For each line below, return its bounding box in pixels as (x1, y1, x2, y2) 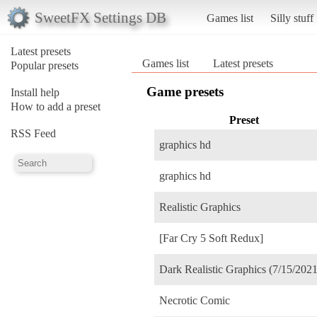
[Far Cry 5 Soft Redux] (159, 231, 263, 244)
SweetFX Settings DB (34, 8, 166, 25)
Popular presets (11, 59, 79, 71)
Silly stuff (270, 11, 313, 24)
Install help (11, 86, 59, 98)
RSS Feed (11, 127, 56, 139)
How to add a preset (11, 100, 100, 113)
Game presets (146, 83, 224, 99)
